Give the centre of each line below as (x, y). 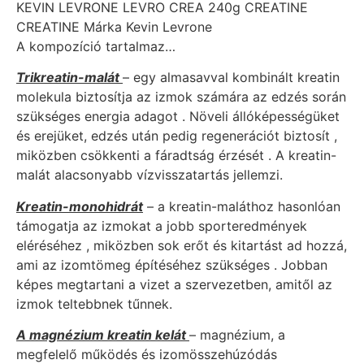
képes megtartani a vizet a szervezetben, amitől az (174, 284)
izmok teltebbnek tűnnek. (94, 303)
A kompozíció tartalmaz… (96, 46)
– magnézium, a (237, 334)
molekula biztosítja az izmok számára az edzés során (181, 97)
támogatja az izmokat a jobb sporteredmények (162, 225)
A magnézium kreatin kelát (103, 334)
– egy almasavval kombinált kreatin (231, 78)
